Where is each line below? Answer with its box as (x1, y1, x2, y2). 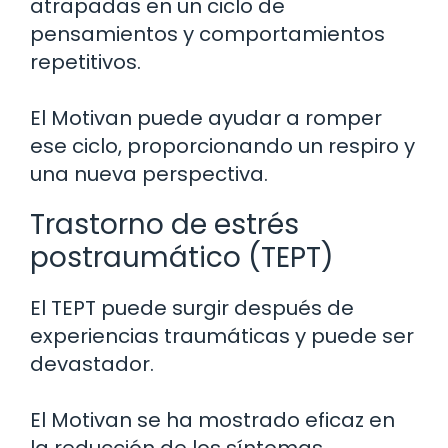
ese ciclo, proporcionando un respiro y (30, 131, 415, 160)
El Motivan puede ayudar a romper (30, 103, 382, 132)
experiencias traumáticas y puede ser (30, 321, 414, 350)
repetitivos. (30, 47, 141, 76)
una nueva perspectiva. (30, 159, 268, 188)
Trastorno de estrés (30, 204, 299, 244)
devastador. (30, 349, 154, 378)
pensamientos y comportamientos (30, 19, 385, 48)
